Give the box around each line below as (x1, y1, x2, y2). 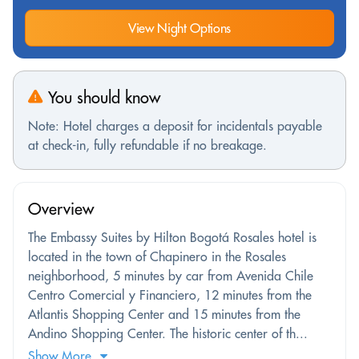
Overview (28, 198, 94, 219)
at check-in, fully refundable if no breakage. (28, 136, 267, 153)
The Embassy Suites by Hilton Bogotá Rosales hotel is (28, 228, 317, 245)
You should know (43, 87, 160, 107)
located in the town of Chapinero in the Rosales (28, 248, 286, 264)
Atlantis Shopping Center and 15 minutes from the (28, 305, 301, 322)
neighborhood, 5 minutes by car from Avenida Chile (28, 267, 313, 284)
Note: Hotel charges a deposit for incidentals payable (28, 117, 322, 134)
